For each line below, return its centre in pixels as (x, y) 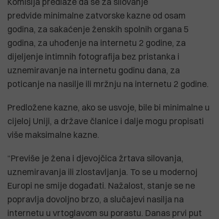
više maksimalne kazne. (53, 134)
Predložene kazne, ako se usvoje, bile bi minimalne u (109, 107)
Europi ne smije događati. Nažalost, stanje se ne (101, 185)
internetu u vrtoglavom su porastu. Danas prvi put (105, 213)
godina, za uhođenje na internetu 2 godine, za (97, 43)
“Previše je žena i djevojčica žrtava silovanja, (95, 158)
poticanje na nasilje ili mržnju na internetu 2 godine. (108, 84)
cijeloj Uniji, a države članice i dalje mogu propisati (106, 121)
